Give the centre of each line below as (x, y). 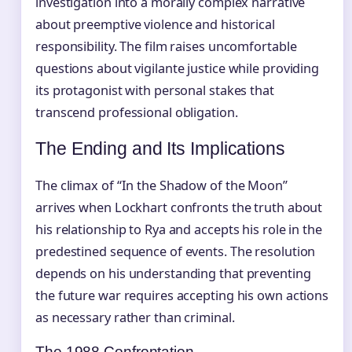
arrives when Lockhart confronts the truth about (179, 207)
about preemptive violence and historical (155, 25)
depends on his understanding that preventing (173, 273)
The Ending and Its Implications (160, 149)
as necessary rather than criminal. (135, 317)
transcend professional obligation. (137, 113)
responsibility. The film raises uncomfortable (166, 47)
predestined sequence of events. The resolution (176, 251)
